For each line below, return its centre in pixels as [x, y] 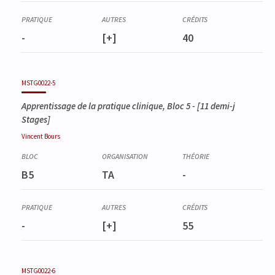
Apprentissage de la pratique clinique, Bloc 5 [106, 106]
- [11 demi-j [213, 106]
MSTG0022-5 [38, 83]
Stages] [36, 120]
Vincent [33, 137]
